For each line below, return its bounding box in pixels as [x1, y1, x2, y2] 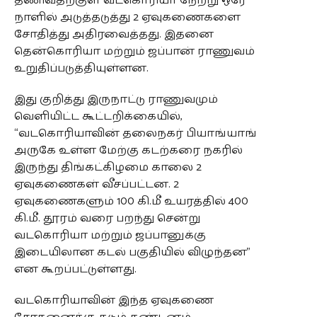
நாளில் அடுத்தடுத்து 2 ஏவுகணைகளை [13, 7, 241, 27]
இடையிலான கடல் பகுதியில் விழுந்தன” [13, 242, 250, 262]
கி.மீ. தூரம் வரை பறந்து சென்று [13, 208, 200, 228]
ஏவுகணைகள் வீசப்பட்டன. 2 [13, 174, 179, 194]
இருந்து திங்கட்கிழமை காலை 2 [13, 157, 202, 177]
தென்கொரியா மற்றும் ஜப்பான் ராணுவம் [13, 41, 255, 61]
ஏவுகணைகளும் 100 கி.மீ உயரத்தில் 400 [13, 191, 248, 211]
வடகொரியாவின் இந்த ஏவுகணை [13, 290, 214, 310]
